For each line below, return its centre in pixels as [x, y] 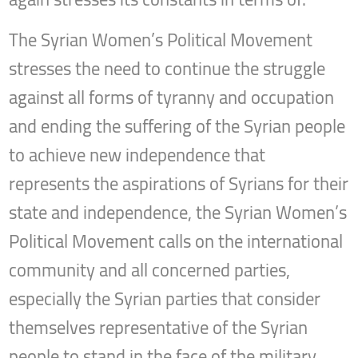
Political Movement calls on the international [176, 242]
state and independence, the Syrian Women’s [178, 213]
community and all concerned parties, [150, 270]
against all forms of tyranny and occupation [172, 98]
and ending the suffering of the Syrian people [177, 127]
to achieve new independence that [137, 155]
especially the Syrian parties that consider [165, 299]
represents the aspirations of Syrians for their [179, 184]
